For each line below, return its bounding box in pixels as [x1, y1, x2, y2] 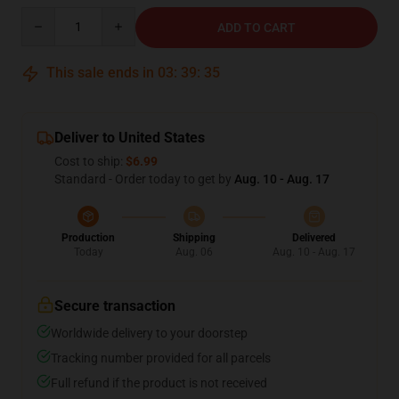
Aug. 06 [175, 246, 213, 258]
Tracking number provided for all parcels [51, 351, 271, 365]
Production [61, 232, 115, 244]
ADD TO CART [217, 20, 296, 35]
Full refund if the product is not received [51, 376, 267, 390]
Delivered [292, 232, 336, 244]
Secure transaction [54, 297, 175, 314]
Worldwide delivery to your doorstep [51, 326, 248, 340]
